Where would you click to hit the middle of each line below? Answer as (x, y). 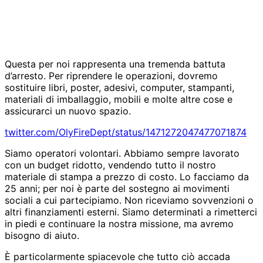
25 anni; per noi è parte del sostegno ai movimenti (117, 188)
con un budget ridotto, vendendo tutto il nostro (110, 165)
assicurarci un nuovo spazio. (68, 111)
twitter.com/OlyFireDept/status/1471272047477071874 (126, 132)
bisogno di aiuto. (42, 235)
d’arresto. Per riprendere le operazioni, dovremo (111, 75)
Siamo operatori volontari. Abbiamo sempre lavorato (122, 153)
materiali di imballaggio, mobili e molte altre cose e (119, 99)
